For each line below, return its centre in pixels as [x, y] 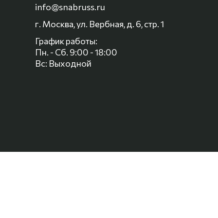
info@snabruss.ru [70, 7]
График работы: [66, 41]
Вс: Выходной [63, 63]
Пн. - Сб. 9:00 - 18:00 [76, 52]
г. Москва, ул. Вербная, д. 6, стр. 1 [100, 24]
